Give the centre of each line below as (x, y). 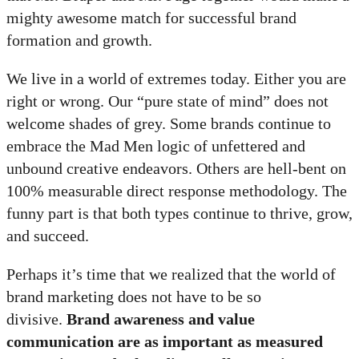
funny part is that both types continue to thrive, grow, (179, 214)
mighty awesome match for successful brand (151, 18)
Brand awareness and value (161, 319)
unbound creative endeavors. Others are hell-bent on (176, 169)
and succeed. (48, 236)
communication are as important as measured (165, 342)
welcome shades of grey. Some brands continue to (169, 124)
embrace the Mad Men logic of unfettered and (156, 146)
